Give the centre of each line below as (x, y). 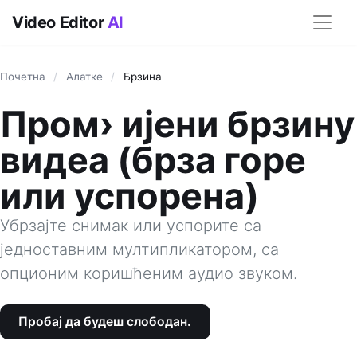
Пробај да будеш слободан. (105, 322)
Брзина (142, 77)
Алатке (84, 77)
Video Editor (60, 22)
